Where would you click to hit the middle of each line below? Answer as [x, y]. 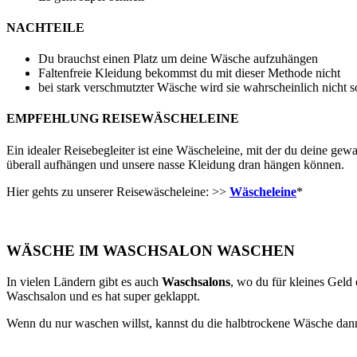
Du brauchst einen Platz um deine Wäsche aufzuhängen [178, 59]
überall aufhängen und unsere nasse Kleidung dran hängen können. [175, 164]
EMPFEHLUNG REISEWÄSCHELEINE [123, 119]
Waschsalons [196, 282]
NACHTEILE [45, 27]
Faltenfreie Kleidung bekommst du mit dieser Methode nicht [189, 73]
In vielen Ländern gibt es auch [84, 282]
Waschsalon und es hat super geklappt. [103, 296]
